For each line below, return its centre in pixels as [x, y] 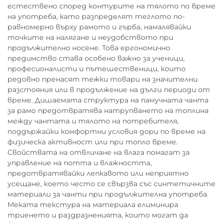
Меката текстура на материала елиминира [93, 205]
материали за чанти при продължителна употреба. [108, 194]
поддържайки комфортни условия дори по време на [107, 131]
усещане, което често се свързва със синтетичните [111, 184]
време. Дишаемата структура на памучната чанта [108, 100]
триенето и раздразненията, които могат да [98, 215]
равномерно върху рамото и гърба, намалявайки [99, 27]
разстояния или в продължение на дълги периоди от [109, 90]
